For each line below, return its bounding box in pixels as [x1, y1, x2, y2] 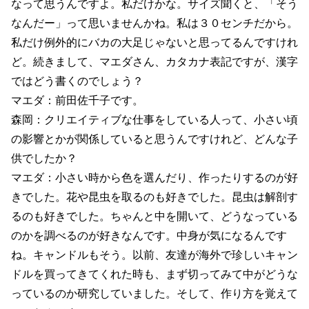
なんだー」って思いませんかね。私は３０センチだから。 [11, 15, 298, 30]
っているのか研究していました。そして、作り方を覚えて [11, 286, 298, 300]
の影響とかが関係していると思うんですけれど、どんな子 [11, 131, 298, 146]
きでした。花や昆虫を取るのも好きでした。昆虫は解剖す [11, 189, 298, 203]
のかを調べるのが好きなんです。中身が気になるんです [11, 228, 287, 242]
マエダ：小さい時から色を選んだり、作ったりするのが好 [11, 170, 298, 184]
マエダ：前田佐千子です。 [11, 92, 143, 107]
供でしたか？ [11, 150, 77, 165]
